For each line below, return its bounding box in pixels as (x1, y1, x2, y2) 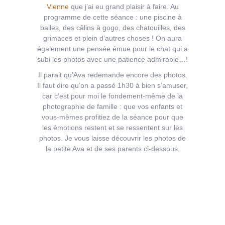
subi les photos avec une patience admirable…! (37, 55, 188, 63)
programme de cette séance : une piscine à (43, 13, 182, 21)
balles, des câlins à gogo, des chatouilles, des (40, 24, 185, 32)
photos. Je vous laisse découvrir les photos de (39, 134, 186, 142)
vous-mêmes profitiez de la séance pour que (42, 113, 183, 121)
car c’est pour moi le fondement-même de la (42, 92, 183, 100)
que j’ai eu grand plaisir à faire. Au (68, 3, 179, 11)
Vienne (46, 3, 69, 11)
